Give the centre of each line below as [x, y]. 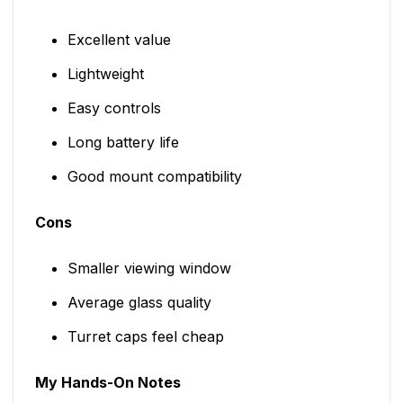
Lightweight [105, 74]
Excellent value [119, 40]
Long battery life [123, 143]
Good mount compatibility [154, 177]
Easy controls [114, 108]
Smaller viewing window [149, 269]
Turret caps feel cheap [145, 337]
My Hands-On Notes [108, 383]
